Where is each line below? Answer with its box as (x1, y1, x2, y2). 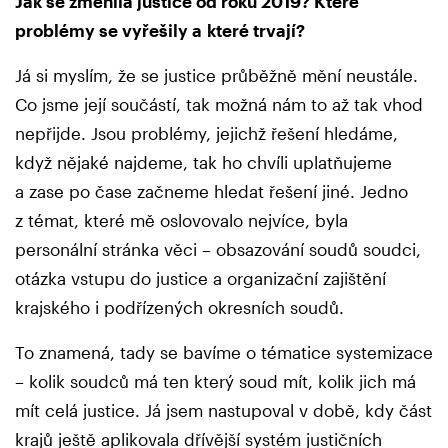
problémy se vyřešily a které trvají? (15, 19, 305, 40)
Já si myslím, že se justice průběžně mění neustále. (15, 64, 418, 85)
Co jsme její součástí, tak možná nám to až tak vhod (15, 93, 423, 114)
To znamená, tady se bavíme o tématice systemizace (15, 341, 433, 362)
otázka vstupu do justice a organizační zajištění (15, 267, 386, 288)
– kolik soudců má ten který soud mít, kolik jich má (15, 370, 416, 391)
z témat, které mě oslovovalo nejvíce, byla (15, 209, 348, 230)
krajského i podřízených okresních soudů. (15, 296, 349, 317)
